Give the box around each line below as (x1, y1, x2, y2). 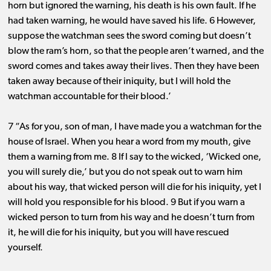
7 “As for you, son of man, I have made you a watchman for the (7, 122, 261, 132)
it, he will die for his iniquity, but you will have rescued (7, 228, 229, 238)
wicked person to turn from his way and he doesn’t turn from (7, 213, 255, 223)
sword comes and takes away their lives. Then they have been (7, 62, 260, 72)
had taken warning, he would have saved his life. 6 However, (7, 16, 256, 27)
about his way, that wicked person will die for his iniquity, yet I (7, 183, 261, 193)
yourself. (7, 243, 43, 253)
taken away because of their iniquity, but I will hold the (7, 77, 230, 87)
